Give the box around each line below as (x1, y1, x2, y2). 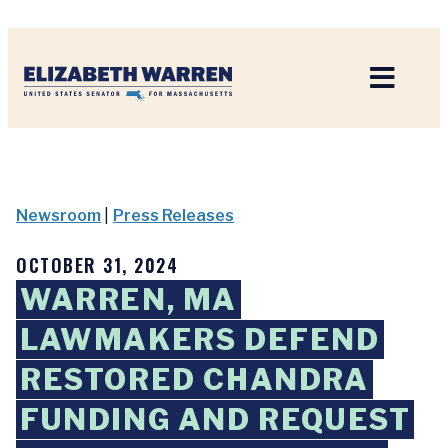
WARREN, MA (20, 282, 238, 317)
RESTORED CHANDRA (20, 362, 369, 397)
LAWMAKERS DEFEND (20, 322, 380, 357)
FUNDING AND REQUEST (20, 402, 411, 437)
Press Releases (113, 206, 235, 225)
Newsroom (16, 206, 101, 225)
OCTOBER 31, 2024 (16, 252, 178, 278)
